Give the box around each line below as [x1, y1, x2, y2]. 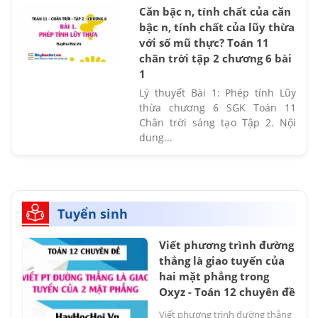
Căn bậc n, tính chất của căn [139, 4, 291, 18]
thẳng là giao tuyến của [159, 253, 285, 268]
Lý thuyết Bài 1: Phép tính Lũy [139, 85, 296, 99]
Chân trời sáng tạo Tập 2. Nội [139, 115, 296, 129]
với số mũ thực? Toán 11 [139, 35, 269, 50]
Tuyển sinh [57, 204, 128, 222]
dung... [139, 130, 172, 144]
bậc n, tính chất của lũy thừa [139, 19, 295, 34]
